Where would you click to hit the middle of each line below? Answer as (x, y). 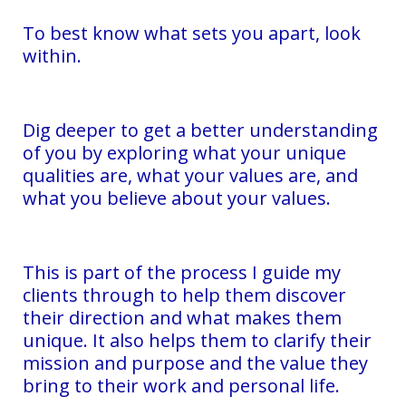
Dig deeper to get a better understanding (200, 130)
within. (52, 55)
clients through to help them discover (184, 295)
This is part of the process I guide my (182, 272)
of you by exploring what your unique (184, 152)
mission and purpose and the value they (195, 362)
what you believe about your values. (177, 198)
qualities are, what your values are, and (190, 175)
